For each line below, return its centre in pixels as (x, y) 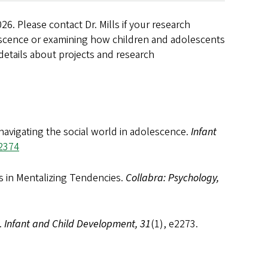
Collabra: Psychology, (172, 178)
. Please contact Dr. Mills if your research (101, 25)
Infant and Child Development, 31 (77, 224)
